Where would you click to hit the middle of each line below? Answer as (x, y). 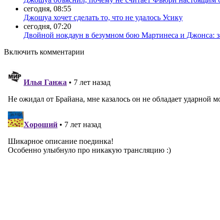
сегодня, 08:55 (47, 8)
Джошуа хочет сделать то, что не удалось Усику (103, 17)
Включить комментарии (44, 52)
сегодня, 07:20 (47, 26)
